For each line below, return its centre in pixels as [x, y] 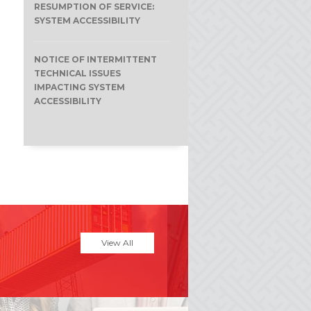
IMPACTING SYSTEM [79, 87]
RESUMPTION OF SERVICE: [94, 7]
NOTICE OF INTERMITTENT [95, 59]
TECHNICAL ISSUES [77, 73]
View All [117, 242]
